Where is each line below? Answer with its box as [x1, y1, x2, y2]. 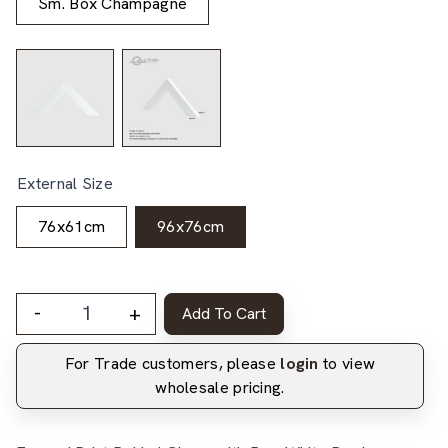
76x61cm [38, 215, 106, 237]
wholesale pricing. [155, 376, 285, 398]
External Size [17, 172, 113, 194]
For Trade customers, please [64, 352, 281, 374]
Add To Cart [182, 302, 266, 324]
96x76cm [157, 215, 225, 237]
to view [318, 352, 376, 374]
